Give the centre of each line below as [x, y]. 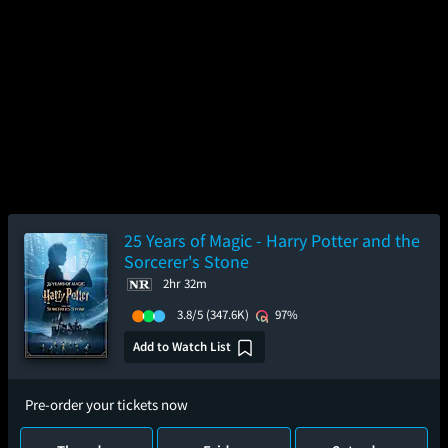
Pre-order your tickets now [106, 404]
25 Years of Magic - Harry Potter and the [272, 240]
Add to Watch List [182, 346]
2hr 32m [185, 283]
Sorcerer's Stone [186, 261]
